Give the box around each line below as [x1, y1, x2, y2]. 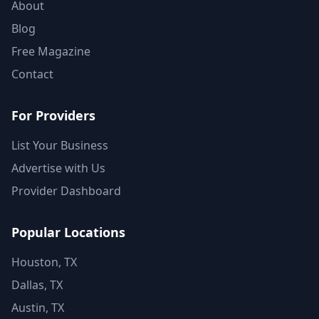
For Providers [11, 107, 95, 124]
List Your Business [11, 137, 108, 153]
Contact [11, 66, 53, 82]
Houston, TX [11, 254, 77, 270]
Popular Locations [11, 224, 125, 241]
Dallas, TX [11, 277, 63, 293]
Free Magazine [11, 43, 90, 59]
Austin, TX [11, 300, 64, 315]
